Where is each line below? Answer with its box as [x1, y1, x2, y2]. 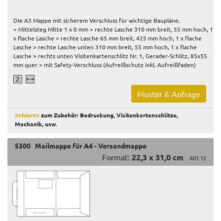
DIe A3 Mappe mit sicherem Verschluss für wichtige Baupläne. [13, 16, 180, 24]
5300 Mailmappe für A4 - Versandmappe [15, 141, 147, 150]
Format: [102, 151, 132, 162]
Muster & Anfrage [137, 88, 200, 99]
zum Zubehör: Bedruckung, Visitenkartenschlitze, [39, 110, 178, 119]
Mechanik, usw [15, 119, 56, 128]
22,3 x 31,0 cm [132, 151, 184, 162]
